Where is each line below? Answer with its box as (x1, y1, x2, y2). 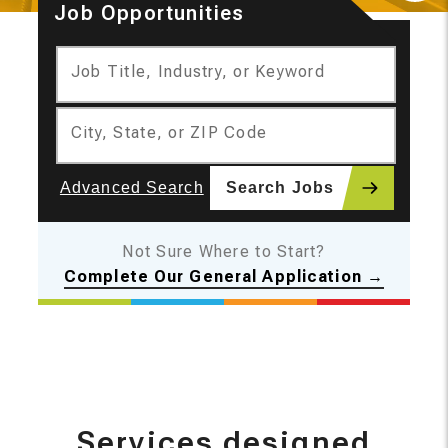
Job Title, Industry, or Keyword (70, 62, 325, 81)
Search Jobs (225, 179, 335, 196)
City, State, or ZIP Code (70, 123, 268, 142)
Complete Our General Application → (63, 267, 385, 286)
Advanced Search (59, 179, 204, 196)
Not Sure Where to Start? (122, 242, 326, 261)
